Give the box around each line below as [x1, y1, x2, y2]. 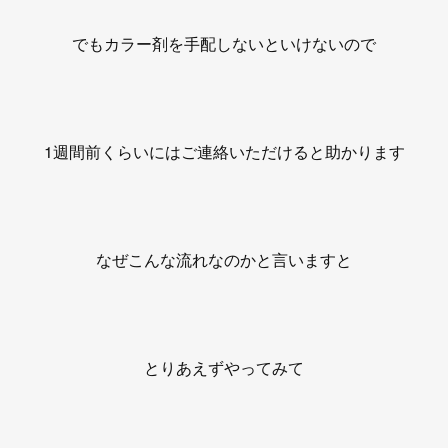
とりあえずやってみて [144, 356, 304, 379]
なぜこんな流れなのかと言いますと [96, 248, 352, 271]
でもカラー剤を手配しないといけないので [72, 32, 376, 55]
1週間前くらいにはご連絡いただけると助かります [43, 140, 405, 163]
